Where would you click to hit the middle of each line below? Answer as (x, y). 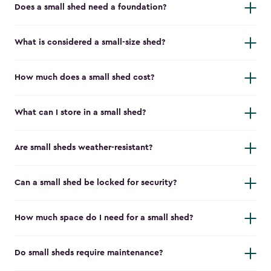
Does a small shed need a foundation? (90, 8)
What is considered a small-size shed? (90, 43)
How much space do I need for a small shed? (104, 218)
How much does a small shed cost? (84, 78)
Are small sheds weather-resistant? (83, 148)
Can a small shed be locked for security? (96, 183)
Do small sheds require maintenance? (89, 253)
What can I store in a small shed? (80, 113)
